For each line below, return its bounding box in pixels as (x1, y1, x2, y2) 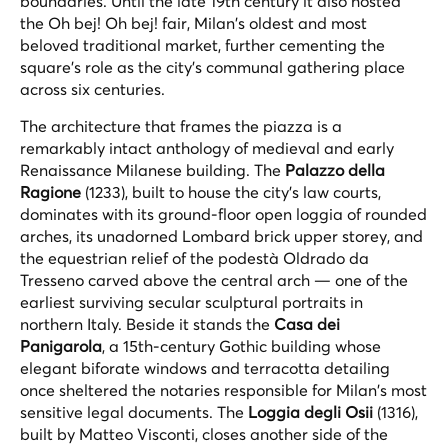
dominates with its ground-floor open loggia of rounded (20, 203, 427, 224)
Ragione (20, 181, 81, 202)
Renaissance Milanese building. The (20, 159, 285, 180)
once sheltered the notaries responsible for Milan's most (20, 379, 427, 400)
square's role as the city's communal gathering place (20, 56, 405, 77)
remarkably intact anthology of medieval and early (20, 137, 394, 158)
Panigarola (20, 335, 102, 356)
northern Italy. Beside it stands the (20, 313, 274, 334)
